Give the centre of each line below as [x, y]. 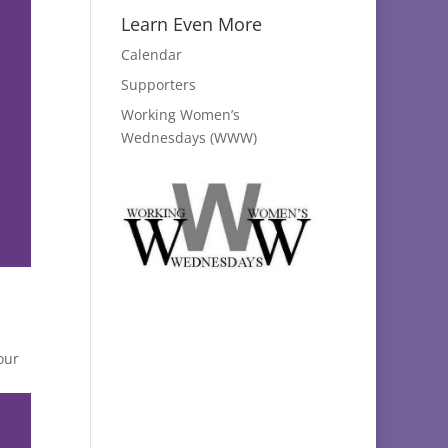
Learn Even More [191, 24]
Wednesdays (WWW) [188, 138]
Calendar [151, 55]
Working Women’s [180, 115]
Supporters [158, 85]
